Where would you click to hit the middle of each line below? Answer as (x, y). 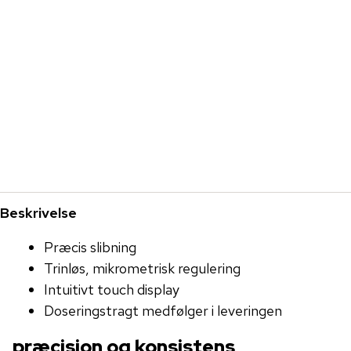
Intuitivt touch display (112, 289)
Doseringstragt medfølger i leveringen (163, 310)
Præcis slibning (90, 247)
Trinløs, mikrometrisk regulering (142, 268)
